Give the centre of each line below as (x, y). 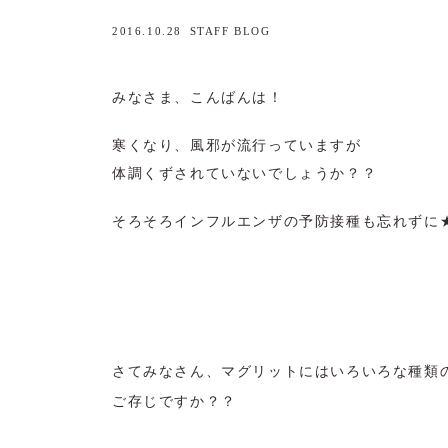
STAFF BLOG (230, 31)
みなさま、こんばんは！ (198, 97)
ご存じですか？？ (174, 401)
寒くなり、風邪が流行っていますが (237, 145)
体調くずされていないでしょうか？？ (245, 173)
